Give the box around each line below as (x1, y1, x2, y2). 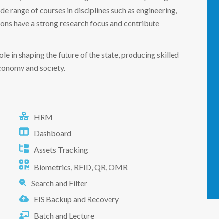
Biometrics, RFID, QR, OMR (34, 162, 128, 172)
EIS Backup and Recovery (34, 194, 119, 204)
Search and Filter (31, 178, 87, 188)
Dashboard (34, 128, 71, 138)
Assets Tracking (34, 144, 88, 154)
